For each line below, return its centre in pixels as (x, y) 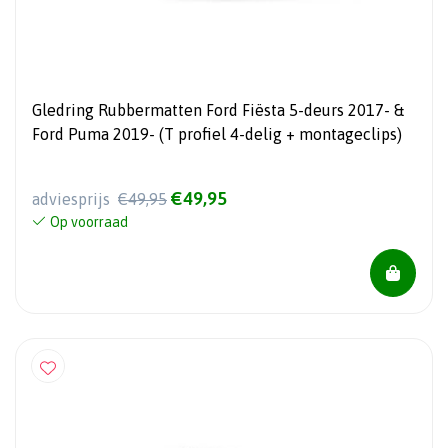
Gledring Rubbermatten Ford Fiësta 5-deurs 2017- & (218, 109)
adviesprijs (73, 198)
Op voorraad (89, 221)
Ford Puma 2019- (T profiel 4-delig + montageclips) (217, 133)
